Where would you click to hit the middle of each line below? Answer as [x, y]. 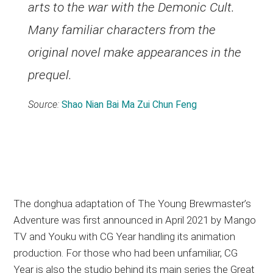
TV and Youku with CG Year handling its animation [125, 236]
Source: [45, 104]
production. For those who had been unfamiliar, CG [126, 253]
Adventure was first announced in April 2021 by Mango [135, 220]
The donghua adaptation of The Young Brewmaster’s [133, 203]
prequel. [50, 75]
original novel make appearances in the [135, 52]
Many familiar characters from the [122, 30]
